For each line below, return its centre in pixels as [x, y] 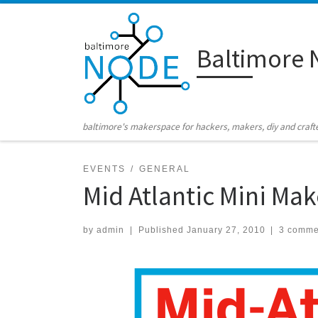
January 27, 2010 [226, 230]
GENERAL [164, 169]
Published [162, 230]
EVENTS [104, 169]
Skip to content [54, 20]
